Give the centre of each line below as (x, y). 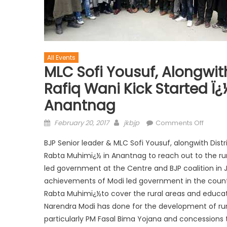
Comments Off (180, 123)
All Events (61, 57)
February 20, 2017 (82, 123)
